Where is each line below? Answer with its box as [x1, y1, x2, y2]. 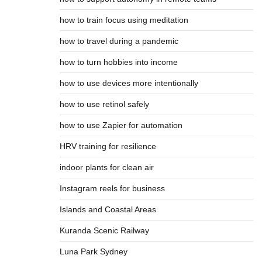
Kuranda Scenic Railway [59, 226, 149, 235]
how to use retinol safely [59, 99, 149, 109]
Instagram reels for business [59, 184, 165, 193]
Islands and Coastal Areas [59, 205, 156, 214]
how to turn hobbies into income [59, 57, 178, 67]
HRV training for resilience [59, 142, 156, 151]
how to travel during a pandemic [59, 36, 178, 46]
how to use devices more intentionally [59, 78, 198, 88]
